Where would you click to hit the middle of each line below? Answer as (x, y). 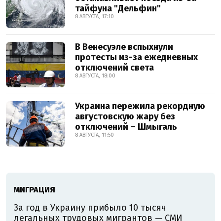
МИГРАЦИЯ (35, 189)
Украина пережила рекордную (140, 106)
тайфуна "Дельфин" (118, 8)
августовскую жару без (125, 116)
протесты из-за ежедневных (136, 57)
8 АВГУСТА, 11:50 (94, 135)
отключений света (114, 67)
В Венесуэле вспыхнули (124, 47)
